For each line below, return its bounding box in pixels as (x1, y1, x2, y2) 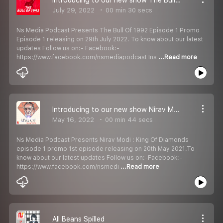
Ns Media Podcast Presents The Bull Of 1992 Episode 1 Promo (16, 26, 200, 34)
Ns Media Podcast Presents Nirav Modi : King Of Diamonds (16, 136, 189, 143)
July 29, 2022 (52, 6, 95, 14)
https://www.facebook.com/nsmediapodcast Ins (16, 53, 158, 61)
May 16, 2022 (52, 115, 94, 123)
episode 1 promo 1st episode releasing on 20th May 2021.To (16, 145, 195, 152)
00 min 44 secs (103, 115, 153, 123)
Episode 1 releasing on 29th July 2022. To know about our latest (16, 35, 203, 43)
